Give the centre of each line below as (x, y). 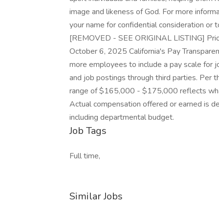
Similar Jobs (96, 196)
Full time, (85, 156)
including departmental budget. (122, 117)
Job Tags (88, 131)
